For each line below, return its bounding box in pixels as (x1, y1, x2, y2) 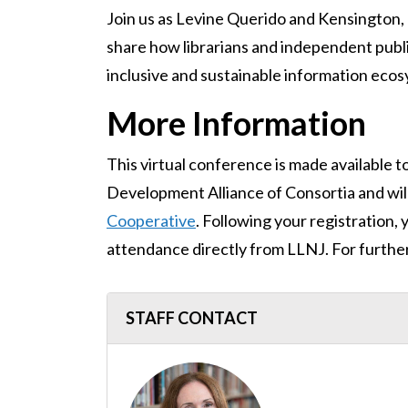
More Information (107, 103, 366, 143)
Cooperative (107, 210, 196, 230)
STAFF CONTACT (126, 308, 258, 328)
